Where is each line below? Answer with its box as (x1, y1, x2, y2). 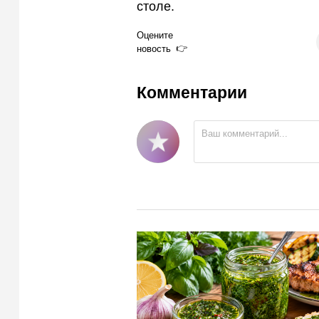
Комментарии (137, 83, 247, 103)
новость (137, 43, 171, 54)
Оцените (137, 29, 173, 41)
